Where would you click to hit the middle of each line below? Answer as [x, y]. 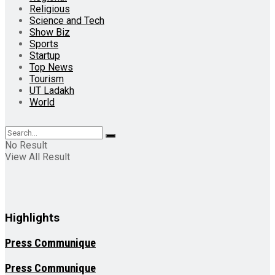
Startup [45, 56]
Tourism [47, 79]
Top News [51, 68]
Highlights [32, 218]
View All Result [37, 157]
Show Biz [50, 33]
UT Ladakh [52, 91]
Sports [44, 44]
